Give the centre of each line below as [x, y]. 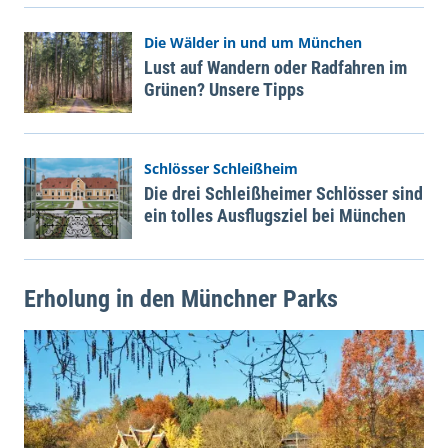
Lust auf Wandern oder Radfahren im [275, 67]
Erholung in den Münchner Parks [181, 298]
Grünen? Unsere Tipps [224, 89]
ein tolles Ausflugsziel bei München [275, 215]
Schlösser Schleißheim [221, 168]
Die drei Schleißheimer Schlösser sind [283, 193]
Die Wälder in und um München [253, 42]
